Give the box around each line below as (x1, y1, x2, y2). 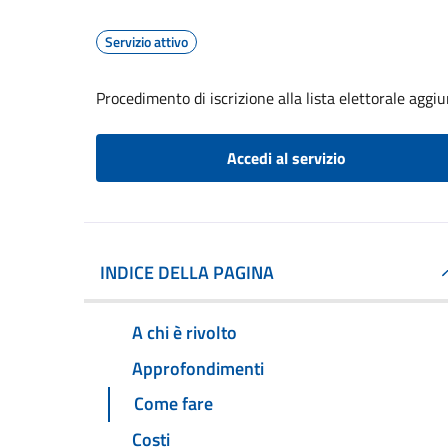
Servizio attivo (105, 31, 188, 52)
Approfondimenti (132, 354, 264, 382)
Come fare (134, 390, 213, 418)
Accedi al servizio (226, 146, 346, 170)
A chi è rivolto (132, 318, 237, 346)
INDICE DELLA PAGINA (100, 259, 274, 286)
